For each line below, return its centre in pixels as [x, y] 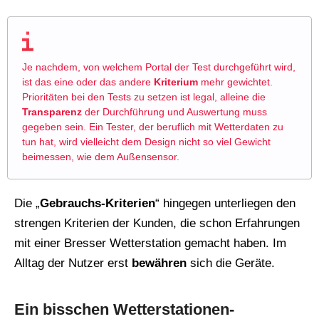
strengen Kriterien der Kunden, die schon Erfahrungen [157, 224]
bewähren [159, 263]
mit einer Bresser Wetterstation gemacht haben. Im [150, 244]
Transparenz [52, 112]
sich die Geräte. [231, 263]
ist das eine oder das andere [88, 82]
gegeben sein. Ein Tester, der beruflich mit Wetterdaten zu [153, 127]
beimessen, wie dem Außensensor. [101, 157]
